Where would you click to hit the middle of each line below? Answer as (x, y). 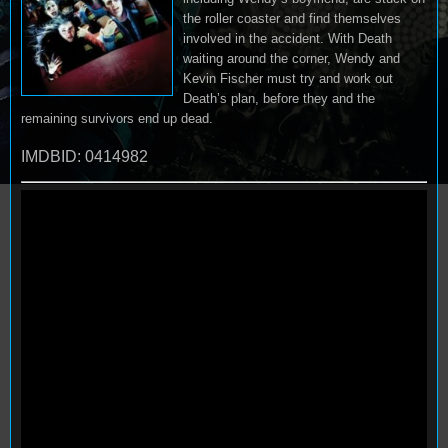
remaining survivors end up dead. (117, 118)
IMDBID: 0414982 (84, 156)
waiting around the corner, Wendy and (291, 58)
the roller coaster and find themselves (292, 18)
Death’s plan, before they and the (279, 98)
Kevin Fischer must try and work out (288, 78)
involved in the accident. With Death (287, 38)
